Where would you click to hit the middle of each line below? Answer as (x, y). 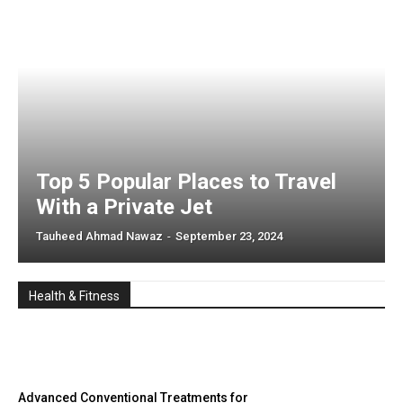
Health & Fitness (74, 296)
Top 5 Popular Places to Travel (186, 181)
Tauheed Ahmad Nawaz (99, 236)
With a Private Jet (124, 206)
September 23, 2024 (229, 236)
